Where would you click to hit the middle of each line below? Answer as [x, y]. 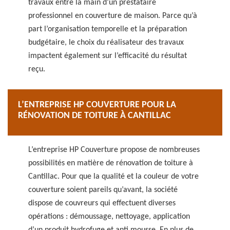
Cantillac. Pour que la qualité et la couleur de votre [113, 177]
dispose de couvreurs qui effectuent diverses [102, 203]
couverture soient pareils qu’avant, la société [103, 190]
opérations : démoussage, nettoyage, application [109, 217]
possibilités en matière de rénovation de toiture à [111, 163]
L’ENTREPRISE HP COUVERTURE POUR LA [97, 105]
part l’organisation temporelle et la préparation [108, 29]
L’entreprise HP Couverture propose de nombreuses [114, 150]
